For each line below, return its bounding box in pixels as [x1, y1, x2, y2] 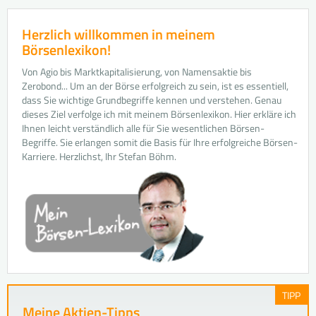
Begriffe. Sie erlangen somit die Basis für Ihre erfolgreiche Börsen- [22, 135, 298, 150]
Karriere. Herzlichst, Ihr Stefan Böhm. [22, 149, 176, 164]
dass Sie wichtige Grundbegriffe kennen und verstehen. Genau [22, 92, 281, 108]
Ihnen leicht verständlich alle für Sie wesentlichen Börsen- [22, 121, 265, 136]
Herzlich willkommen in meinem [22, 23, 215, 46]
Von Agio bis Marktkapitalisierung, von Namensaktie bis [22, 64, 252, 80]
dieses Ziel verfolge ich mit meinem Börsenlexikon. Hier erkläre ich [22, 107, 296, 122]
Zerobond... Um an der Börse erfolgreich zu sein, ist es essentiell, [22, 78, 288, 94]
